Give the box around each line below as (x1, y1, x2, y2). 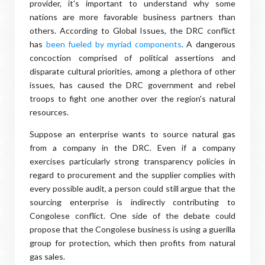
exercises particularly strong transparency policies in (30, 156, 235, 166)
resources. (30, 107, 70, 117)
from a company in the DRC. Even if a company (30, 143, 235, 153)
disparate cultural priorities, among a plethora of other (30, 66, 235, 76)
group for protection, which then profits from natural (30, 238, 235, 248)
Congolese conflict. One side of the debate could (30, 211, 235, 221)
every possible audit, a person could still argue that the (30, 183, 235, 193)
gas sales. (30, 251, 67, 261)
